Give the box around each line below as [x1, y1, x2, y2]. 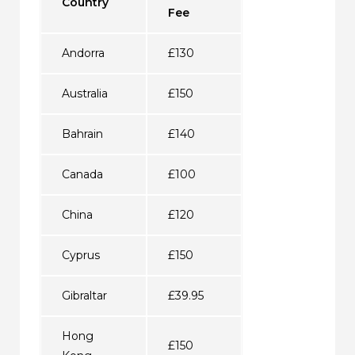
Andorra [61, 45, 105, 60]
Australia [61, 86, 108, 101]
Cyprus [61, 247, 100, 262]
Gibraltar [61, 288, 107, 303]
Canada [61, 166, 103, 181]
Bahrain [61, 126, 103, 141]
